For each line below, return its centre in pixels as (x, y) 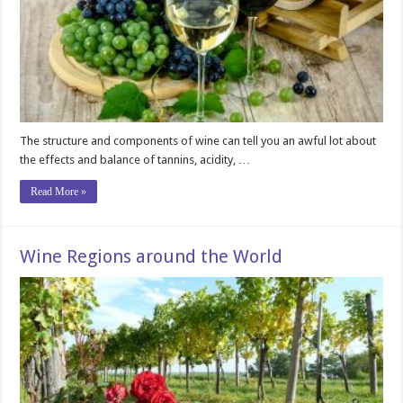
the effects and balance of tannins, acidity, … (135, 160)
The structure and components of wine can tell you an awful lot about (198, 141)
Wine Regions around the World (152, 256)
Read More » (59, 192)
